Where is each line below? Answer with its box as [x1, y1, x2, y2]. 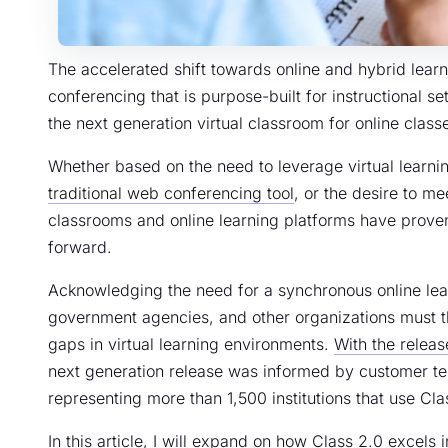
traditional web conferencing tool [48, 182, 294, 203]
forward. [48, 236, 112, 257]
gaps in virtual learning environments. [48, 333, 334, 354]
